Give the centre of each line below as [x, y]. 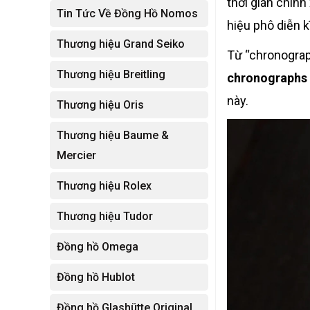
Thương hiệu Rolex [104, 186]
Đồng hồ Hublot [96, 277]
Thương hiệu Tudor [105, 216]
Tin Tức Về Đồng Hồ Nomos [127, 13]
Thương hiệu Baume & [113, 135]
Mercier [76, 155]
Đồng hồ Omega [98, 247]
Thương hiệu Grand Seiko [121, 44]
